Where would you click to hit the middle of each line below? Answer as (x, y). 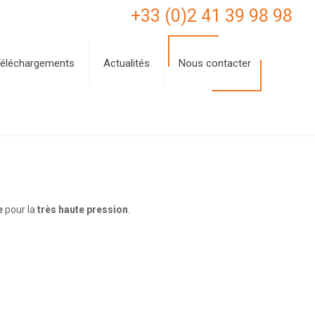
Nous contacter (215, 63)
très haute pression (83, 210)
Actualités (127, 63)
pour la (20, 210)
